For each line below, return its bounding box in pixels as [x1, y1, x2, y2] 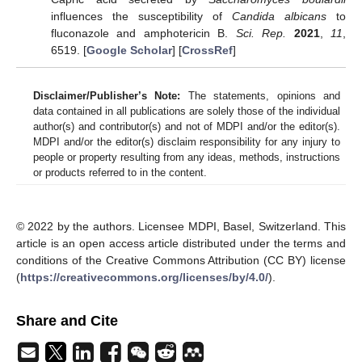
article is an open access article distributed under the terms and [16, 237, 346, 250]
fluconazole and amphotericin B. [50, 26, 236, 40]
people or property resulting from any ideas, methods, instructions [33, 151, 340, 164]
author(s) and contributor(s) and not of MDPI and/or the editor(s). [33, 120, 340, 133]
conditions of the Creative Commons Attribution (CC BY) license [16, 254, 346, 267]
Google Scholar [86, 43, 172, 57]
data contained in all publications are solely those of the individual [33, 105, 340, 118]
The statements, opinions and [180, 90, 341, 103]
